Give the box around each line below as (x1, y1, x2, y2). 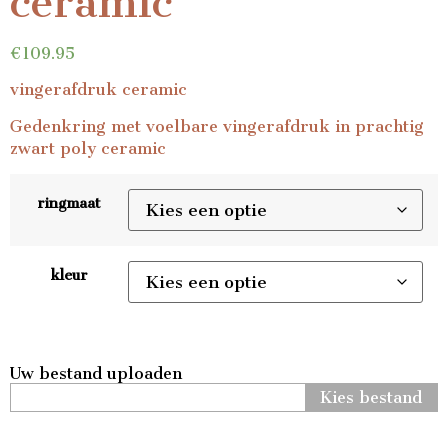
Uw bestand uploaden (10, 363, 182, 383)
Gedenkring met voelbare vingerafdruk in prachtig (10, 116, 424, 136)
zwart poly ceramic (10, 138, 166, 158)
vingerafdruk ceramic (10, 80, 187, 100)
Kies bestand (320, 388, 422, 408)
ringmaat (37, 195, 101, 213)
